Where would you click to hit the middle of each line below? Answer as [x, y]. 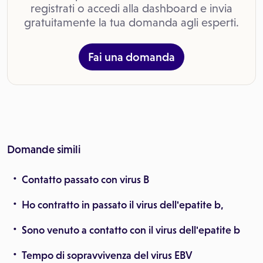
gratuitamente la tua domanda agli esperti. [131, 22]
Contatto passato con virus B [85, 180]
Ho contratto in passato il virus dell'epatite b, [123, 205]
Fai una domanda [131, 57]
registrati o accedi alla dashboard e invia [131, 8]
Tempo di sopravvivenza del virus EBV [107, 255]
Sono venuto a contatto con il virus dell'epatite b [131, 230]
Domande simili [44, 149]
